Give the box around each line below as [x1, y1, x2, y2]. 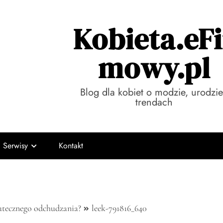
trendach [135, 95, 173, 110]
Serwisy [3, 140, 28, 151]
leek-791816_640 [92, 203, 147, 214]
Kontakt [59, 140, 83, 151]
